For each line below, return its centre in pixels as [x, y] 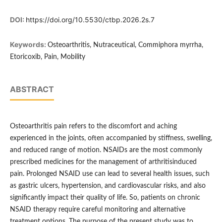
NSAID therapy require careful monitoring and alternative [97, 210]
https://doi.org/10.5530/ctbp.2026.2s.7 [90, 20]
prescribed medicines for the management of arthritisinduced [103, 162]
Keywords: [28, 45]
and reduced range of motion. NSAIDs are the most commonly [106, 150]
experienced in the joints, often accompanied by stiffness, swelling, [111, 139]
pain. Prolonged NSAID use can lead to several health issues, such [110, 174]
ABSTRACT [32, 89]
